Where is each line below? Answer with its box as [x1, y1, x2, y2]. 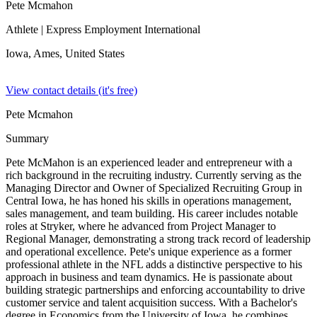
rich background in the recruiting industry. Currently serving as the [6, 169, 301, 181]
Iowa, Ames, [6, 47, 65, 59]
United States [65, 47, 125, 59]
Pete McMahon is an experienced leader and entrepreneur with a [6, 156, 292, 168]
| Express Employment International [38, 23, 200, 35]
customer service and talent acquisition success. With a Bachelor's [6, 296, 297, 309]
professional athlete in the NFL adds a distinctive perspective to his [6, 258, 302, 270]
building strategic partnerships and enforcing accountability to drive [6, 284, 305, 296]
